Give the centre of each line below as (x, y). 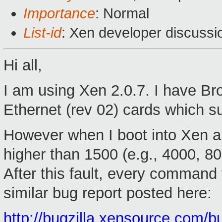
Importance (59, 14)
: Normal (122, 14)
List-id (42, 33)
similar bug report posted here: (108, 193)
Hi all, (23, 65)
